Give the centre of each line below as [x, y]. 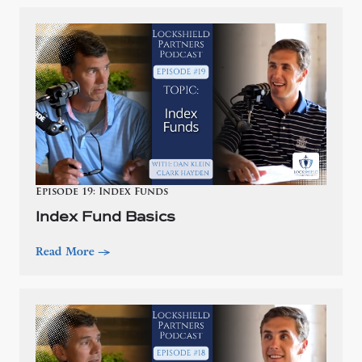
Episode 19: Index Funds [102, 192]
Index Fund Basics [105, 217]
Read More [67, 251]
